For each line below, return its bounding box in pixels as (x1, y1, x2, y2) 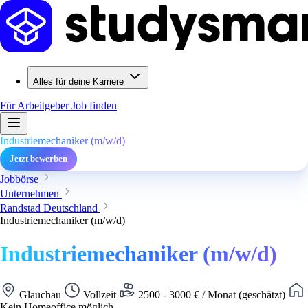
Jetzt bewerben (10, 154, 67, 164)
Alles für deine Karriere (33, 76, 124, 87)
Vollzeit (80, 288, 119, 300)
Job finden (71, 100, 117, 111)
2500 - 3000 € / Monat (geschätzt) (135, 288, 288, 300)
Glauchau (16, 288, 64, 300)
